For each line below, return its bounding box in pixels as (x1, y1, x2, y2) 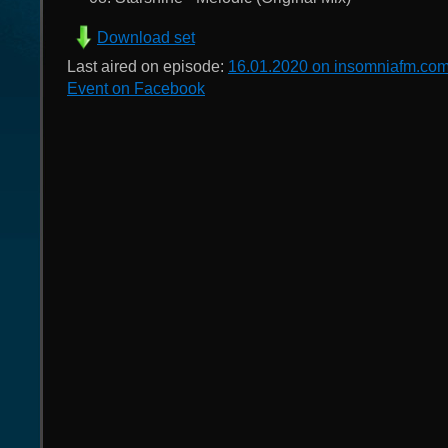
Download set (97, 29, 195, 46)
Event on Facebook (67, 80, 205, 97)
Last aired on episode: (67, 58, 228, 75)
